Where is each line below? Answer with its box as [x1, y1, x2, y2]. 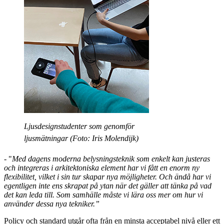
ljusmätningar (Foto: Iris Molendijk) [24, 133, 138, 142]
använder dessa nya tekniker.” [4, 199, 99, 208]
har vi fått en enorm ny [127, 163, 199, 172]
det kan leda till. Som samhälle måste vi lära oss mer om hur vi [4, 190, 203, 199]
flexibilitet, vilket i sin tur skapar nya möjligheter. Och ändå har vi [4, 172, 211, 181]
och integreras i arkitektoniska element [4, 163, 127, 172]
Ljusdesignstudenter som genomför [24, 121, 134, 130]
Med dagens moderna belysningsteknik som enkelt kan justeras [12, 154, 210, 163]
